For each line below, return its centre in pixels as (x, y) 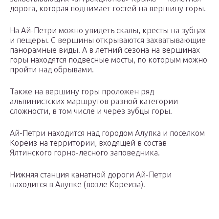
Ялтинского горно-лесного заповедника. (85, 153)
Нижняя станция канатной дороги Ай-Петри (91, 175)
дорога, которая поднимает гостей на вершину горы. (108, 9)
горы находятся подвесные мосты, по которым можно (109, 60)
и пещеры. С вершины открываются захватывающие (108, 40)
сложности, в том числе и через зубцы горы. (91, 111)
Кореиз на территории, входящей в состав (88, 143)
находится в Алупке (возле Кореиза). (77, 185)
